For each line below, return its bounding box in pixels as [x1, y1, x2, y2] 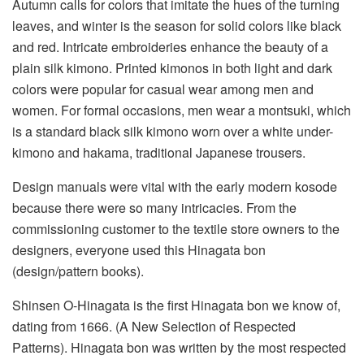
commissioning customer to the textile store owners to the [12, 219, 340, 238]
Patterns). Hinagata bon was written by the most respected [12, 337, 346, 357]
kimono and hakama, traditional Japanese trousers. [12, 142, 305, 162]
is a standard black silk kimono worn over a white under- [12, 121, 333, 141]
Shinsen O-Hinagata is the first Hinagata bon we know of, [12, 295, 340, 314]
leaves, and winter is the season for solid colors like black [12, 15, 341, 35]
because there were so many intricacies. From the [12, 197, 297, 217]
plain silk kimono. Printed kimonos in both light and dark [12, 58, 332, 77]
